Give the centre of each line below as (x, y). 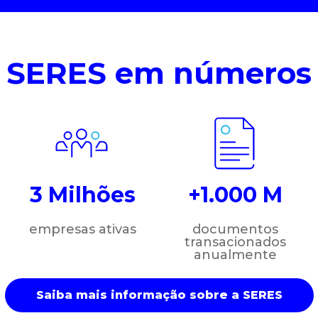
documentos (236, 229)
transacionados (236, 242)
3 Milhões (82, 194)
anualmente (236, 254)
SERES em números (159, 73)
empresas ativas (82, 229)
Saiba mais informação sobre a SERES (159, 295)
